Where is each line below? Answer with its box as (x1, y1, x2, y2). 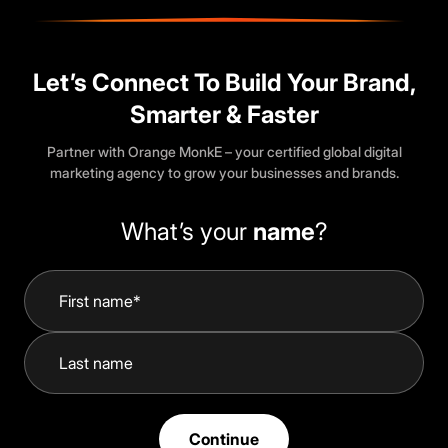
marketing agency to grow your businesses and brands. (49, 164, 399, 181)
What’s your (120, 217, 253, 246)
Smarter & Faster (129, 100, 319, 129)
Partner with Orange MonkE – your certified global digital (46, 143, 402, 160)
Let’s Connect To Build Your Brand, (32, 68, 416, 97)
